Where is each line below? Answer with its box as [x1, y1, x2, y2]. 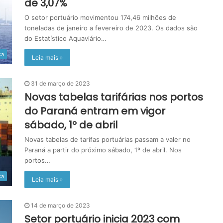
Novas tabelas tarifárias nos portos [24, 90, 203, 104]
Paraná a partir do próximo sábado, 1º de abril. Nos [24, 146, 182, 154]
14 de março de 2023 [31, 202, 90, 209]
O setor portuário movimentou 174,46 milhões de [24, 13, 176, 21]
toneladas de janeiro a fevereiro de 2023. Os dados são [24, 24, 198, 32]
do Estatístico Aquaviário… [24, 34, 107, 42]
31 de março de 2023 [31, 80, 90, 87]
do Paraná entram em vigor [24, 104, 165, 118]
